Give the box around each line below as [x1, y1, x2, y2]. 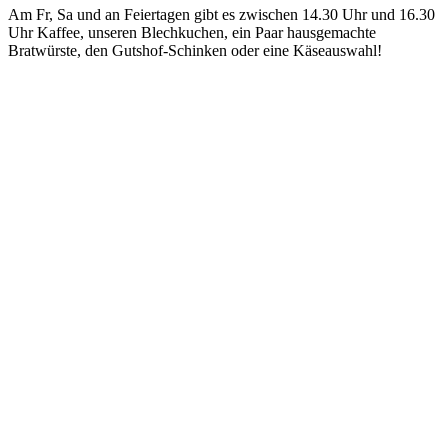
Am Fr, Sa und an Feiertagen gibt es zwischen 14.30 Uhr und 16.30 [8, 5, 435, 23]
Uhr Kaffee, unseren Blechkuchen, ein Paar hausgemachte [8, 23, 376, 41]
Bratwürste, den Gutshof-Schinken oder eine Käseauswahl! [8, 41, 382, 59]
